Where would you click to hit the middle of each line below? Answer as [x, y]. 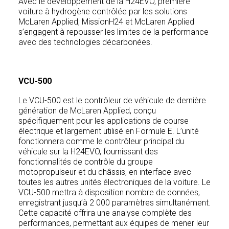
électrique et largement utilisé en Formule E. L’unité [109, 131]
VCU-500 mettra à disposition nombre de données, [109, 192]
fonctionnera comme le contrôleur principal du [101, 141]
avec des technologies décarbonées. [85, 42]
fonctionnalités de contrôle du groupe [86, 162]
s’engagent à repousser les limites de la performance [113, 32]
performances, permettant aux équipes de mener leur [114, 223]
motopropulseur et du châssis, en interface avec [105, 172]
